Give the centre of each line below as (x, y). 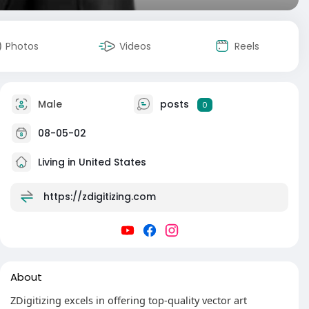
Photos (22, 46)
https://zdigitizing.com (100, 196)
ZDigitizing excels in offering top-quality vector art (129, 300)
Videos (135, 46)
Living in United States (91, 162)
